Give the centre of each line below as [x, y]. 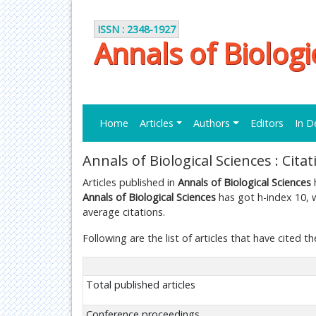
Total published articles [141, 285]
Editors [267, 123]
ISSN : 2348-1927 [136, 29]
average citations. [124, 212]
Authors [212, 123]
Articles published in [130, 182]
